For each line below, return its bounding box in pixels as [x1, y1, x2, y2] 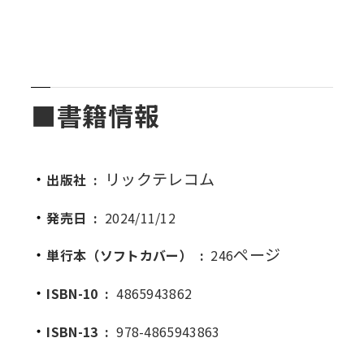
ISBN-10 [46, 284, 102, 304]
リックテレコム [104, 167, 215, 190]
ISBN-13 [46, 322, 102, 342]
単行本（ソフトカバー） [46, 245, 197, 266]
